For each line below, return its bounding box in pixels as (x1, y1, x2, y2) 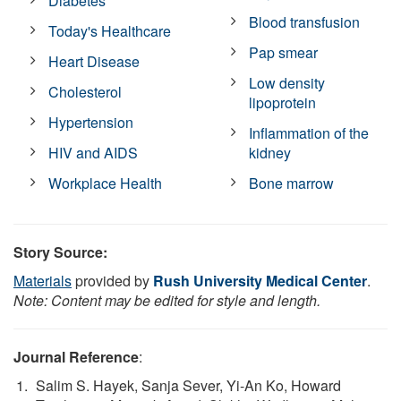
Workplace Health (48, 172, 163, 193)
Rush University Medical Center (153, 269, 367, 291)
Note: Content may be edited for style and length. (13, 289, 320, 311)
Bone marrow (249, 172, 335, 193)
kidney (249, 141, 292, 163)
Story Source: (13, 241, 107, 262)
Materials (13, 269, 72, 291)
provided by (72, 269, 153, 291)
